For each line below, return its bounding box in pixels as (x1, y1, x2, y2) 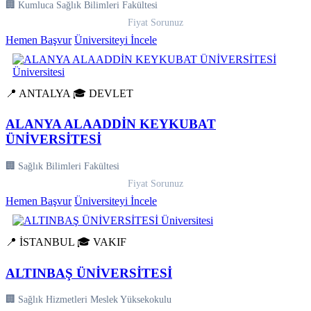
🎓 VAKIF (77, 236, 126, 248)
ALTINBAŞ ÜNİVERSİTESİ (6, 265, 172, 280)
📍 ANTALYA (6, 87, 70, 99)
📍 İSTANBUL (6, 236, 74, 248)
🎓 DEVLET (73, 87, 133, 99)
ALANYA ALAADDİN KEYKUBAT (6, 117, 216, 132)
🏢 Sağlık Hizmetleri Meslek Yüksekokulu (6, 294, 171, 305)
